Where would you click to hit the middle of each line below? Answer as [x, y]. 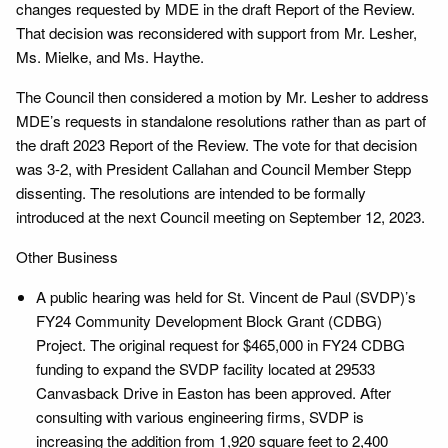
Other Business [67, 256]
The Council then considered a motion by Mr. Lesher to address [222, 96]
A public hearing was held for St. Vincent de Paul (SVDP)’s [226, 296]
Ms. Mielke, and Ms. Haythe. [110, 56]
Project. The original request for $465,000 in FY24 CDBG [220, 344]
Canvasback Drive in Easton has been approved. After [213, 392]
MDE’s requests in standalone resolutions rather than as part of [221, 120]
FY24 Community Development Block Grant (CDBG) [209, 320]
